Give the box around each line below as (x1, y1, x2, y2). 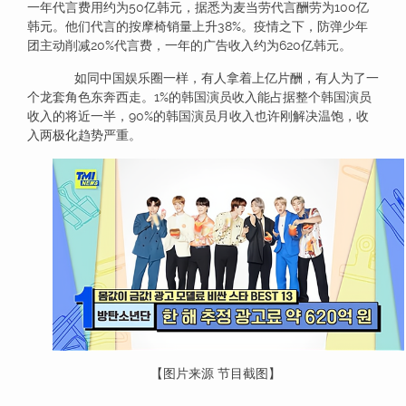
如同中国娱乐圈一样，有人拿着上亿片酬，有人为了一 (53, 71, 379, 86)
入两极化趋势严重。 (27, 128, 141, 143)
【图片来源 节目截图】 (150, 366, 281, 382)
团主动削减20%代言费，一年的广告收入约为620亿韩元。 (27, 38, 352, 53)
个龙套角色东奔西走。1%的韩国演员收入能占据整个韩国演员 (27, 90, 372, 105)
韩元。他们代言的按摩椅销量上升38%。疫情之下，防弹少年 (27, 19, 368, 34)
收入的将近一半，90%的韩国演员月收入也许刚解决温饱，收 (27, 109, 369, 124)
